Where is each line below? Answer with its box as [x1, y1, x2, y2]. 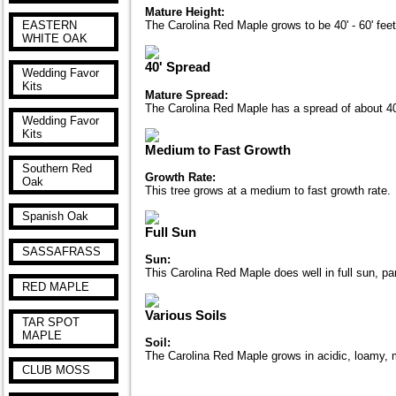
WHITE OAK [22, 32, 88, 45]
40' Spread [145, 59, 210, 75]
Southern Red [22, 162, 92, 175]
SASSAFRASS [22, 245, 101, 258]
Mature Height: [145, 5, 225, 19]
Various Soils [145, 307, 226, 323]
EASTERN [22, 19, 77, 32]
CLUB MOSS [22, 363, 90, 377]
